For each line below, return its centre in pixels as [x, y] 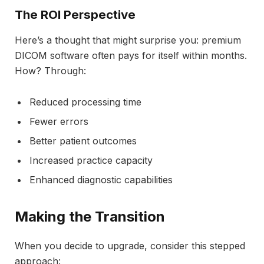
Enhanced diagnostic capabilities [101, 179]
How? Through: [50, 71]
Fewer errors [59, 121]
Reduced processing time [85, 102]
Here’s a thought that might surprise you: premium [128, 40]
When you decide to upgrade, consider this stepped [130, 246]
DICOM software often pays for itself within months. [131, 56]
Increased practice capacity [91, 160]
